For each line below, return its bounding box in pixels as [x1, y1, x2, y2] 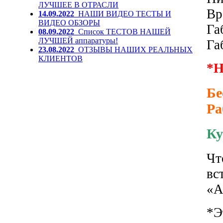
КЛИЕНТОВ [38, 54, 83, 63]
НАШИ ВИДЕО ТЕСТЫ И [78, 9, 171, 18]
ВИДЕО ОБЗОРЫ [38, 18, 100, 27]
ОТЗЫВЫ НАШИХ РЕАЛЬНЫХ [78, 45, 193, 54]
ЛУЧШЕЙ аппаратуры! [38, 36, 118, 45]
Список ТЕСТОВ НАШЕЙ [78, 27, 171, 36]
